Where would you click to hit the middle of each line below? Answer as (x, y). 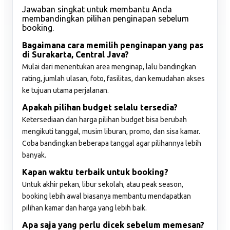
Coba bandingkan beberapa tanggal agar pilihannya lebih (112, 143)
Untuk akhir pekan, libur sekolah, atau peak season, (103, 184)
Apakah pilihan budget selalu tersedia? (100, 107)
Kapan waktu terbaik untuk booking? (95, 172)
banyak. (34, 155)
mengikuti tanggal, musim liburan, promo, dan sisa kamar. (111, 131)
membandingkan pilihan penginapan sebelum (106, 18)
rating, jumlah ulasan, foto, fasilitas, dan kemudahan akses (113, 78)
